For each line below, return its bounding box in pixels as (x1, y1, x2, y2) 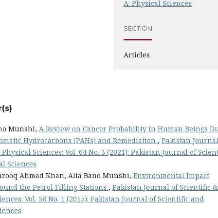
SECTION (124, 24, 153, 33)
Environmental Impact (133, 170, 209, 180)
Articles (124, 50, 150, 59)
